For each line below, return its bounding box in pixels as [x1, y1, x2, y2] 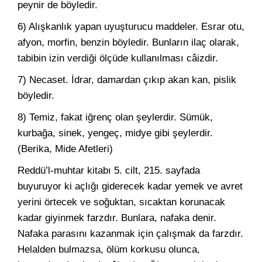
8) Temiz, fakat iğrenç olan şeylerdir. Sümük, [18, 112, 213, 123]
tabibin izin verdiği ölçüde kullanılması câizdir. [18, 53, 218, 64]
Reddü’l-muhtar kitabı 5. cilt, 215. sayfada [18, 165, 200, 176]
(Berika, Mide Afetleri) [18, 143, 113, 154]
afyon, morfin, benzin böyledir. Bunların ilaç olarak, [18, 37, 239, 48]
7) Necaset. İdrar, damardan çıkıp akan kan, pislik [18, 74, 236, 85]
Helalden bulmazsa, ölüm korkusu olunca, [18, 244, 200, 255]
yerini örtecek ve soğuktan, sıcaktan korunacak [18, 196, 225, 208]
